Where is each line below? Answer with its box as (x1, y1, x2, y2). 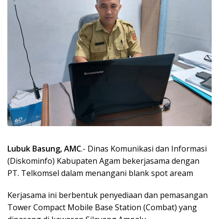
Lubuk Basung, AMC (7, 143, 81, 154)
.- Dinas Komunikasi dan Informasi (81, 143, 207, 154)
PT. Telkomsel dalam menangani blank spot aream (7, 167, 193, 178)
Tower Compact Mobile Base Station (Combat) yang (7, 201, 197, 213)
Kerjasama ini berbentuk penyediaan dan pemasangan (7, 189, 208, 200)
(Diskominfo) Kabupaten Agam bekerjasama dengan (7, 155, 199, 166)
